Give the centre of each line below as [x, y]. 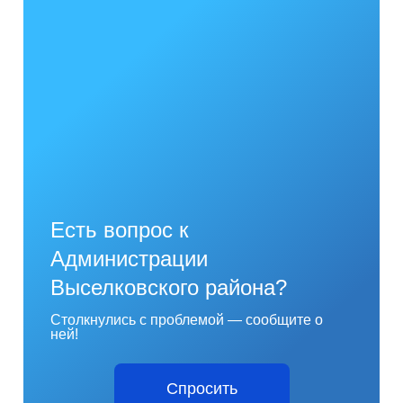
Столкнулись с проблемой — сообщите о [187, 320]
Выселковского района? [169, 287]
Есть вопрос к [120, 230]
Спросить [201, 389]
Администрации [130, 259]
